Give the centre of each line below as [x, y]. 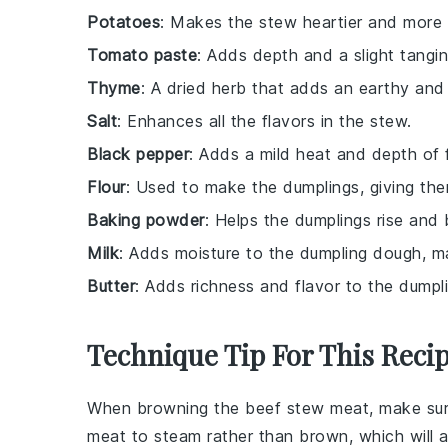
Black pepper [138, 153]
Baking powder [146, 219]
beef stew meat [307, 407]
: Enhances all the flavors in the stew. [264, 120]
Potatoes [123, 21]
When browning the [166, 407]
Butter [111, 285]
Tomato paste [142, 54]
